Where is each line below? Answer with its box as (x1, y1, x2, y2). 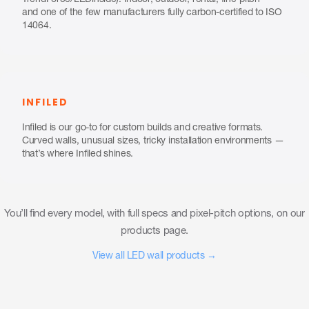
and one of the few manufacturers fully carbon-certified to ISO (22, 8, 282, 19)
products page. (121, 226, 188, 237)
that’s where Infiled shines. (22, 150, 134, 160)
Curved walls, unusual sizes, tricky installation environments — (22, 137, 284, 147)
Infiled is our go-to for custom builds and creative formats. (22, 123, 263, 134)
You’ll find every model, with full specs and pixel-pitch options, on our (4, 209, 305, 220)
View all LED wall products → (92, 252, 217, 262)
